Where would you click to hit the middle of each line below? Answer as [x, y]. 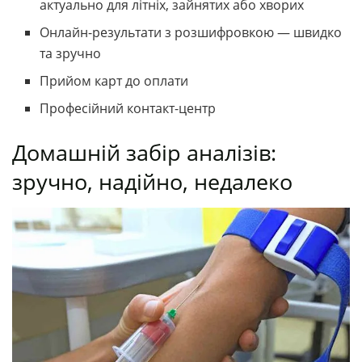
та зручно [71, 54]
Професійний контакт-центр [128, 109]
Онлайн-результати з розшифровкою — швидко [191, 33]
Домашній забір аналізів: [144, 153]
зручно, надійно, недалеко [152, 182]
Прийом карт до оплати [114, 81]
